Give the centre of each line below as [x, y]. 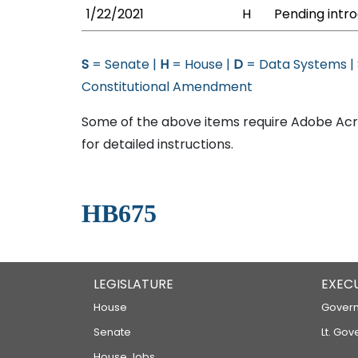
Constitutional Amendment [167, 87]
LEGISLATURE [133, 284]
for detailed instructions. [157, 144]
